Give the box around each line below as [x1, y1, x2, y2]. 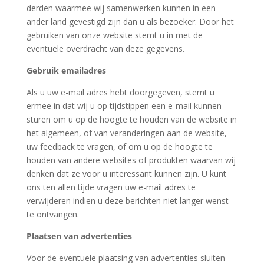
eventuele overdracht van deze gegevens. [26, 43, 184, 54]
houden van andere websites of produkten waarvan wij [26, 154, 236, 166]
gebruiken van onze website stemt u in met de [26, 29, 203, 41]
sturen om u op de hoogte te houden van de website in [26, 114, 237, 125]
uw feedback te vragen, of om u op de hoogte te [26, 141, 213, 152]
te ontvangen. [26, 209, 79, 220]
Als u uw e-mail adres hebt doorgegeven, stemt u [26, 87, 214, 98]
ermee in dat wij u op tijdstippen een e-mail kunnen [26, 100, 222, 111]
